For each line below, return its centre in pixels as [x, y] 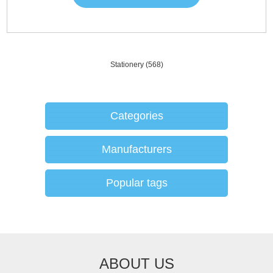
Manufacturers [136, 149]
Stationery [127, 64]
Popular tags [136, 183]
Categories [136, 115]
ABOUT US [136, 263]
